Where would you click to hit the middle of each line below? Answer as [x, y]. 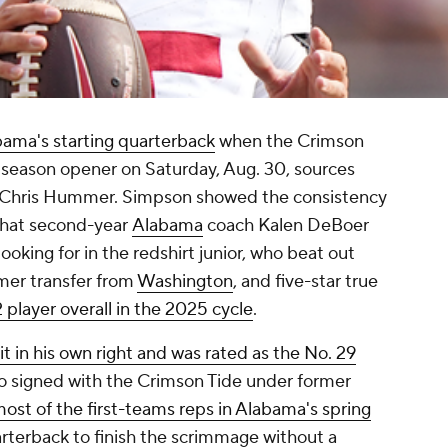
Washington [185, 282]
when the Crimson [289, 142]
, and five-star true [305, 282]
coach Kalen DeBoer [286, 226]
